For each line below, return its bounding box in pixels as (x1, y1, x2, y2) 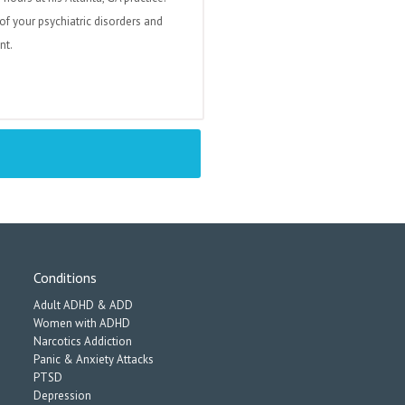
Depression (33, 388, 91, 403)
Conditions (33, 268, 97, 287)
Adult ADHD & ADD (33, 297, 133, 313)
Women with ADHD (33, 316, 130, 331)
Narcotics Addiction (33, 334, 132, 349)
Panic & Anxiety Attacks (33, 352, 154, 367)
